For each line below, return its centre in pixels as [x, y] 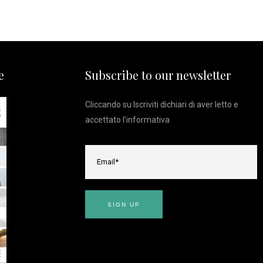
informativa [148, 120]
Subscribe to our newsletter [158, 75]
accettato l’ [105, 120]
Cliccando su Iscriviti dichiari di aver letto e [161, 104]
